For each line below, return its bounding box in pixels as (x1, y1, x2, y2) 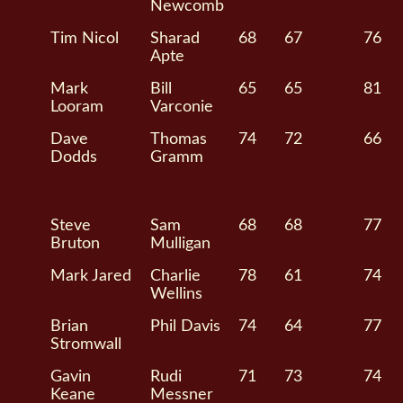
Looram (50, 99, 104, 115)
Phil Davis (150, 318, 221, 335)
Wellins (150, 286, 203, 302)
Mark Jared (50, 268, 132, 284)
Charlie (150, 268, 201, 284)
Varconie (150, 99, 214, 115)
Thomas (150, 131, 208, 148)
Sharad (150, 31, 201, 47)
